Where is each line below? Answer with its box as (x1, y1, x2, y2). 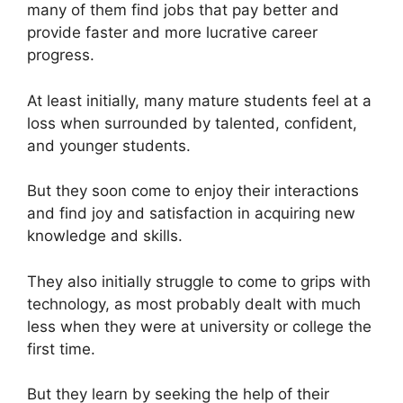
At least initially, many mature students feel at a (27, 91, 372, 110)
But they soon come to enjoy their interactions (27, 182, 359, 200)
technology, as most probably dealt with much (27, 294, 361, 313)
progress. (27, 46, 94, 64)
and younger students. (27, 136, 191, 155)
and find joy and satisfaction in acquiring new (27, 204, 355, 222)
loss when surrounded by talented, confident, (27, 113, 357, 132)
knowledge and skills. (27, 227, 183, 245)
